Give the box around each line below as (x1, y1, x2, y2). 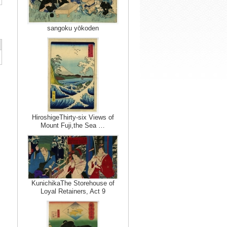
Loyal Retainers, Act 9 (40, 187, 105, 195)
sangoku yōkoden (47, 24, 99, 32)
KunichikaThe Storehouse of (31, 179, 115, 187)
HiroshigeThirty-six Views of (31, 113, 114, 121)
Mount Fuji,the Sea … (41, 122, 105, 129)
